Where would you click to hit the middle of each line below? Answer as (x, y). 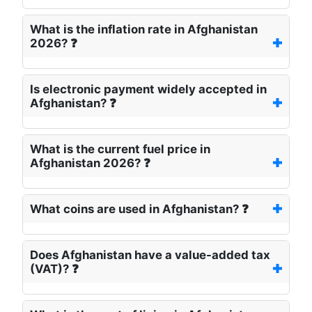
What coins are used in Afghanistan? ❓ (139, 209)
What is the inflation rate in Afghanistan (144, 30)
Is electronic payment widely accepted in (148, 89)
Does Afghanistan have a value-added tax (150, 255)
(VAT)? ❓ (54, 269)
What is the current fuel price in (120, 149)
